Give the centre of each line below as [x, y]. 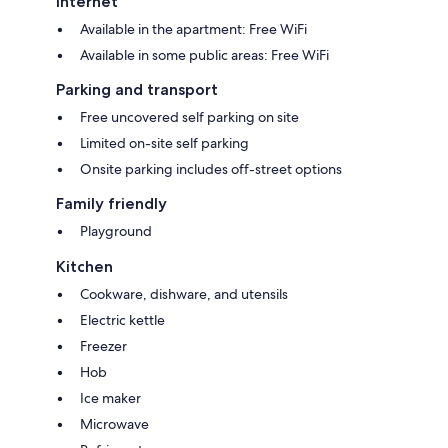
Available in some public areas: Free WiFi [204, 54]
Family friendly [111, 203]
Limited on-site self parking [164, 142]
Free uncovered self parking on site [189, 116]
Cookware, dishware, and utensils [184, 293]
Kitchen [84, 266]
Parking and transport [137, 89]
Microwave [114, 423]
